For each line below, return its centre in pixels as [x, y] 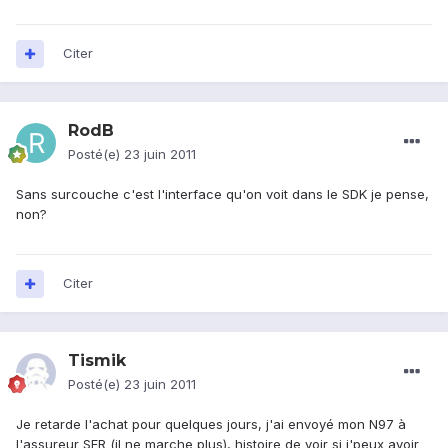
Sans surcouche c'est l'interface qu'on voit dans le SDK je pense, [222, 194]
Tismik [97, 361]
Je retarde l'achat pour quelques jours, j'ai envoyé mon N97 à [211, 424]
